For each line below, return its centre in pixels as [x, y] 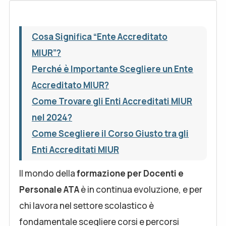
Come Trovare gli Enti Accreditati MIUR [112, 101]
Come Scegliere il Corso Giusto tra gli [110, 133]
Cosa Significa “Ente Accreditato [100, 37]
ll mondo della [48, 173]
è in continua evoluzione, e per [141, 189]
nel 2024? [52, 117]
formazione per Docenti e [130, 173]
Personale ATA [49, 189]
